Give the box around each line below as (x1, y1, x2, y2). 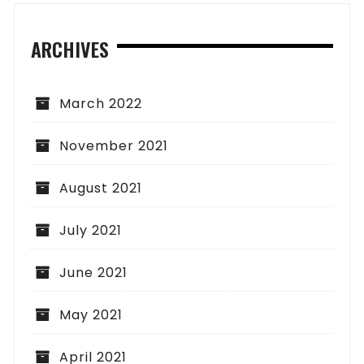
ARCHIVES (31, 33, 110, 63)
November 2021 (59, 136, 169, 155)
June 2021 (59, 262, 128, 282)
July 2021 (59, 220, 123, 240)
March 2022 (59, 93, 143, 113)
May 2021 (59, 305, 123, 324)
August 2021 (59, 178, 143, 197)
